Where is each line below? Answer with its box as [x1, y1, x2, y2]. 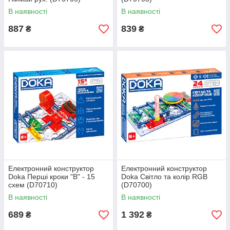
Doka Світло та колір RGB [121, 172, 207, 181]
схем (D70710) [8, 181, 57, 189]
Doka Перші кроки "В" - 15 [8, 172, 95, 181]
